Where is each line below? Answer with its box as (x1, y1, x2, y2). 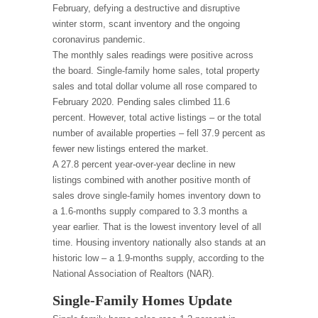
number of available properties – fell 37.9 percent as (53, 128, 265, 138)
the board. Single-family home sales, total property (53, 65, 260, 76)
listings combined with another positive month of (53, 175, 251, 185)
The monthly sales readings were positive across (53, 50, 253, 60)
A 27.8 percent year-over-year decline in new (53, 159, 235, 170)
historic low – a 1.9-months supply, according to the (53, 253, 264, 263)
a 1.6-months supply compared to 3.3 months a (53, 206, 247, 216)
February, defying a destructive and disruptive (53, 3, 240, 13)
